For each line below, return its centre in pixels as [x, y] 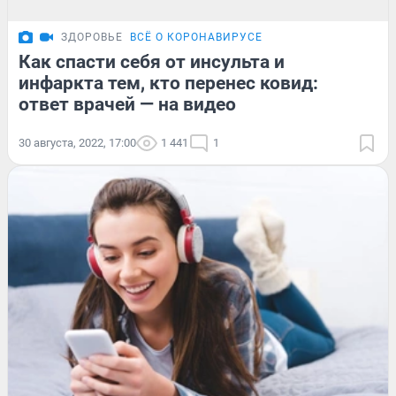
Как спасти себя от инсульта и [152, 61]
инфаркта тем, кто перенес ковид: [168, 83]
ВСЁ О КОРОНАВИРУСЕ [196, 37]
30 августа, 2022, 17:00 [77, 142]
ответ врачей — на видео [127, 104]
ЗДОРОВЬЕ [92, 37]
